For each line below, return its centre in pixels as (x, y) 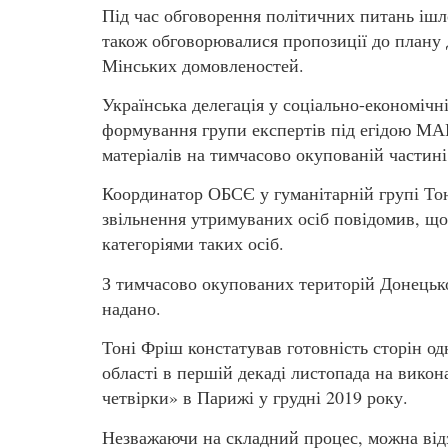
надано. (131, 307)
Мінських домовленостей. (203, 64)
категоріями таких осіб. (193, 243)
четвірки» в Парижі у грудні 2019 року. (255, 397)
